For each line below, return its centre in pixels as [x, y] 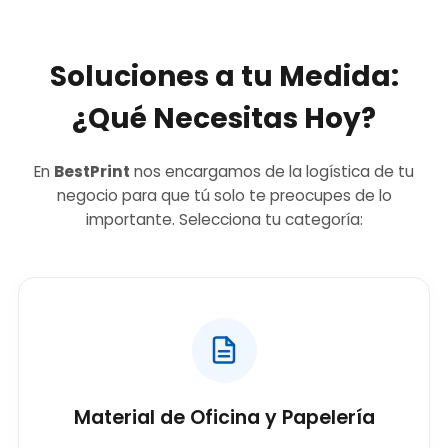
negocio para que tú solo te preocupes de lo [224, 195]
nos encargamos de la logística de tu [272, 171]
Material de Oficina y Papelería [224, 417]
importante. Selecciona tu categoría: [224, 219]
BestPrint [92, 171]
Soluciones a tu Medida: [224, 76]
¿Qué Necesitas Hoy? [224, 118]
